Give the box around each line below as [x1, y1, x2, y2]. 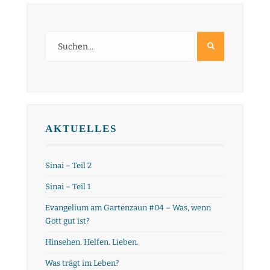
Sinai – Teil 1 [45, 182, 90, 191]
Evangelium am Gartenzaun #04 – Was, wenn [45, 203, 211, 212]
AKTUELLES [45, 123, 117, 134]
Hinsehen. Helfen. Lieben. [45, 237, 139, 246]
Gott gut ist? [45, 216, 89, 225]
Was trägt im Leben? [45, 259, 119, 268]
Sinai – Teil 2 [45, 161, 92, 170]
